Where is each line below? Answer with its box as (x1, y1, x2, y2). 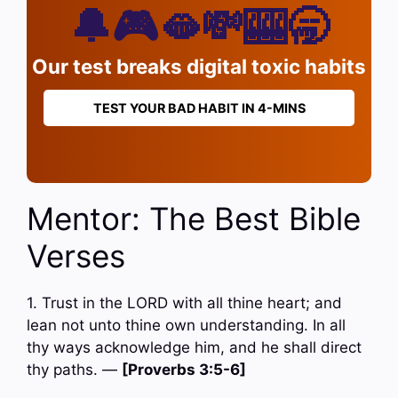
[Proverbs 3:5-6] (122, 361, 246, 379)
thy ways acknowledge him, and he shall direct (27, 338, 362, 357)
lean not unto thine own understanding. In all (27, 316, 346, 335)
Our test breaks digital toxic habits (32, 53, 366, 78)
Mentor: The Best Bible (27, 200, 361, 238)
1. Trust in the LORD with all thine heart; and (27, 294, 342, 313)
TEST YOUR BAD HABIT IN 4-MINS (92, 99, 306, 115)
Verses (27, 237, 125, 275)
